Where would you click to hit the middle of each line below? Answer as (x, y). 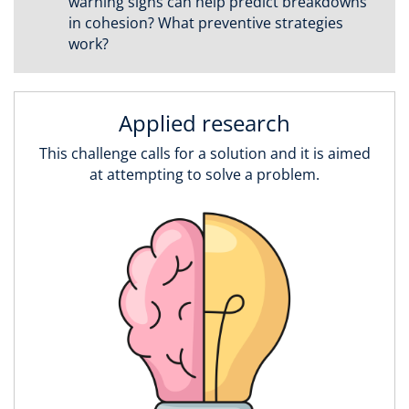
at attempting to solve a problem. (204, 175)
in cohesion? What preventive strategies (206, 23)
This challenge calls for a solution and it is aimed (204, 154)
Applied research (204, 123)
